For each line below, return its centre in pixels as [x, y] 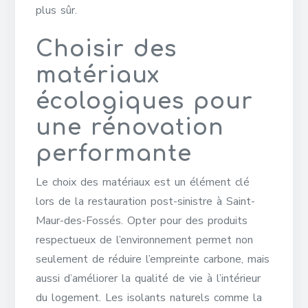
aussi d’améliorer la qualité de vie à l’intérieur [148, 278]
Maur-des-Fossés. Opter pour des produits [142, 221]
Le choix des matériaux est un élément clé [143, 182]
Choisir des [107, 49]
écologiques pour [145, 101]
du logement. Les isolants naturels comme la [149, 298]
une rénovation [130, 128]
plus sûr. [57, 10]
